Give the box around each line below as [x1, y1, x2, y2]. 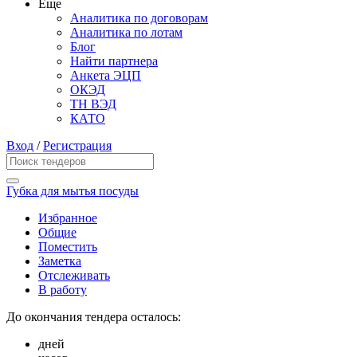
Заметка [38, 254, 81, 269]
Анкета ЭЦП [70, 69, 141, 83]
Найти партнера [70, 54, 158, 69]
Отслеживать [38, 269, 110, 283]
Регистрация [43, 139, 112, 153]
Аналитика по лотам [70, 25, 182, 40]
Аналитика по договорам [70, 11, 208, 25]
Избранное [38, 211, 97, 226]
